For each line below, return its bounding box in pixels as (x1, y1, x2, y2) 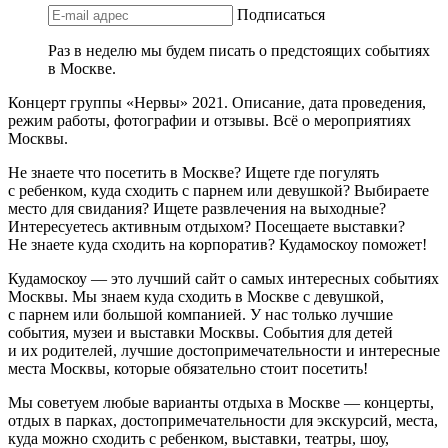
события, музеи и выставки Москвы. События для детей (8, 323, 393, 341)
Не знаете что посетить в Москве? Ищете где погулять (8, 163, 379, 181)
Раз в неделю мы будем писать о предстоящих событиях (48, 41, 430, 59)
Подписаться (237, 5, 325, 23)
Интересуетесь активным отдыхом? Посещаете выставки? (8, 217, 405, 235)
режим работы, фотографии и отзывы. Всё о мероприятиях (8, 111, 411, 129)
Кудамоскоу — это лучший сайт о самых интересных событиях (8, 269, 439, 287)
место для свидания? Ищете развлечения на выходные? (8, 199, 386, 217)
